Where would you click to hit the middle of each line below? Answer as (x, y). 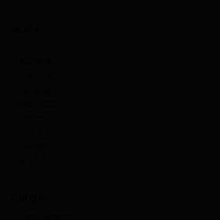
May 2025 (36, 147)
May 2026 (36, 76)
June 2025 (36, 133)
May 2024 (36, 161)
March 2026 (39, 104)
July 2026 (34, 47)
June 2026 (36, 61)
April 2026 (36, 90)
